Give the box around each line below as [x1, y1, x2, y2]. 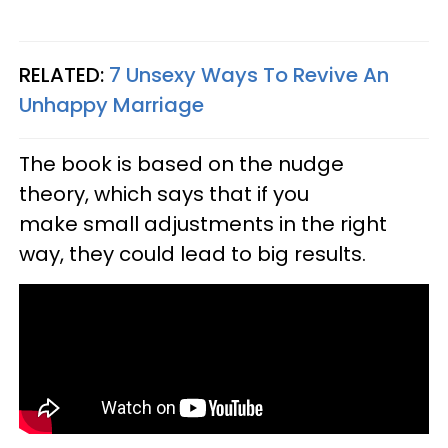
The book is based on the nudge [19, 149, 344, 178]
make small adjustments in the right [19, 209, 387, 238]
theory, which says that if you [19, 179, 309, 208]
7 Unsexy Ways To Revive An [104, 60, 389, 89]
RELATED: [19, 60, 104, 89]
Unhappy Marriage [19, 90, 204, 119]
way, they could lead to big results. [19, 239, 371, 268]
